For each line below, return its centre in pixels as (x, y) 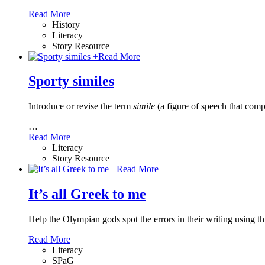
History (66, 24)
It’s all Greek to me (87, 194)
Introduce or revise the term (81, 106)
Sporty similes (71, 81)
